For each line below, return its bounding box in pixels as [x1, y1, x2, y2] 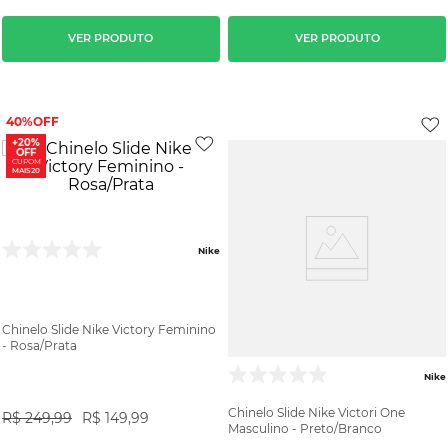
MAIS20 [12, 165, 40, 175]
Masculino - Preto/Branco [228, 421, 383, 437]
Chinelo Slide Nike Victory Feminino [2, 321, 216, 337]
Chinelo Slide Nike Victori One [228, 405, 406, 421]
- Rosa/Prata [2, 337, 77, 353]
